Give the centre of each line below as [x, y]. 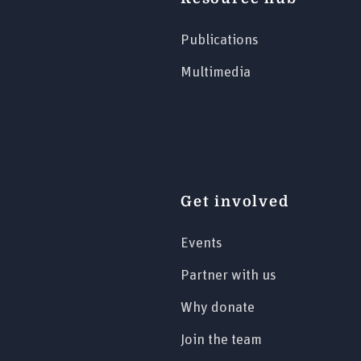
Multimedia [216, 72]
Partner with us [228, 275]
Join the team [221, 340]
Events [201, 243]
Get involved [235, 201]
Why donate [218, 307]
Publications [220, 40]
